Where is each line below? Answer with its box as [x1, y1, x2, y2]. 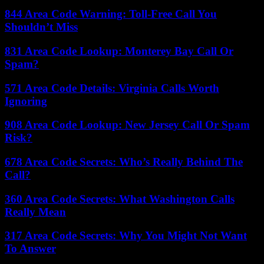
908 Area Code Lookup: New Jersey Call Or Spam [5, 118, 250, 131]
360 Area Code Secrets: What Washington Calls [5, 192, 235, 205]
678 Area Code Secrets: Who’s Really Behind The [5, 156, 243, 168]
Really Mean [5, 205, 66, 218]
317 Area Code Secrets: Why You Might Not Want [5, 229, 247, 242]
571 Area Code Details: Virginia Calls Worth [5, 81, 219, 94]
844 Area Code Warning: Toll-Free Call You [5, 8, 217, 21]
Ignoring [5, 94, 47, 107]
